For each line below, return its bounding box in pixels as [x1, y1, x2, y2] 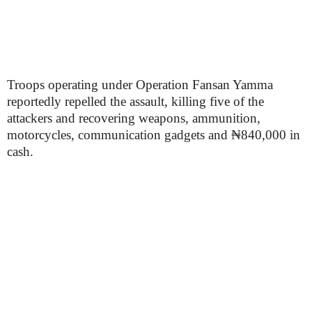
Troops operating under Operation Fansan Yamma [7, 77, 273, 92]
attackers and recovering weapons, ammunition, [7, 111, 260, 125]
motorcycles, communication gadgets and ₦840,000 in [7, 127, 300, 142]
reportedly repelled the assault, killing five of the [7, 94, 264, 109]
